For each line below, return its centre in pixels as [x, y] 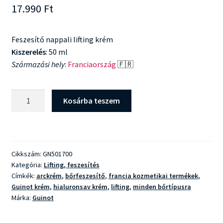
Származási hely [38, 64]
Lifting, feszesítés [71, 165]
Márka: [22, 198]
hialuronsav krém [80, 187]
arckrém [49, 176]
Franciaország [92, 64]
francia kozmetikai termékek [153, 176]
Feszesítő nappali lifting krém [62, 39]
